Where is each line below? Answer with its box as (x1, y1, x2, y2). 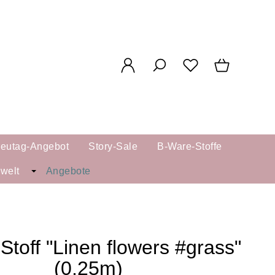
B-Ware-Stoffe (157, 141, 222, 152)
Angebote (45, 166, 91, 177)
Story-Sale (88, 141, 138, 152)
